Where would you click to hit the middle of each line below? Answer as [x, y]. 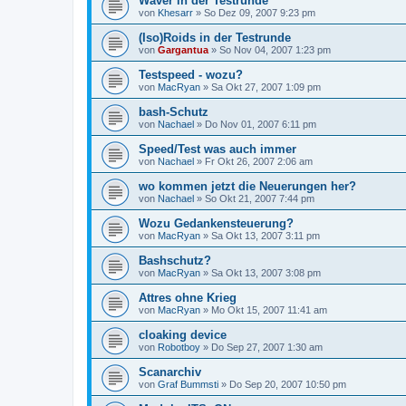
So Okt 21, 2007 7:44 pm [260, 198]
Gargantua [183, 50]
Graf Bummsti [188, 384]
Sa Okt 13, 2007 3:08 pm [266, 273]
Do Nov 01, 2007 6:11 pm [261, 124]
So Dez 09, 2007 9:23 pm [260, 13]
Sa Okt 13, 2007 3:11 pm [266, 236]
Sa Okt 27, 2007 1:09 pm [266, 87]
